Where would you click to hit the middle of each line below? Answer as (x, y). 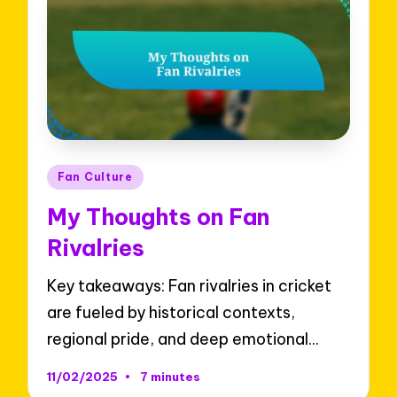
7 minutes (170, 376)
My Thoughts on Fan (159, 217)
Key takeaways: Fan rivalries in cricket (190, 286)
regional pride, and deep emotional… (183, 339)
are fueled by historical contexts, (171, 313)
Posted (72, 175)
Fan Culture (95, 177)
